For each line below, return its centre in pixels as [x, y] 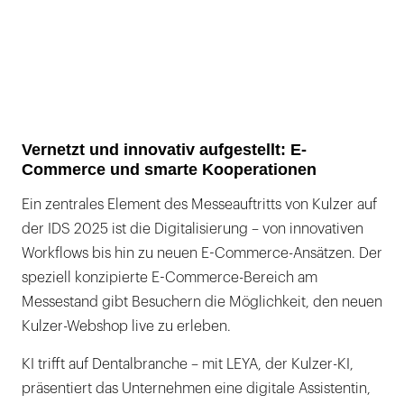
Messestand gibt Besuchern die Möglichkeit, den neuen [202, 302]
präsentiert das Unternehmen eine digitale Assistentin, [196, 388]
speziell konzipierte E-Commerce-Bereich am [170, 277]
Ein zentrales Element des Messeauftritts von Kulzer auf [199, 204]
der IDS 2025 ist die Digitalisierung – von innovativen [193, 229]
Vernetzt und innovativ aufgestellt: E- [164, 149]
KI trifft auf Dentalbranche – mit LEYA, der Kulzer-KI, [188, 364]
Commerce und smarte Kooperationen [169, 169]
